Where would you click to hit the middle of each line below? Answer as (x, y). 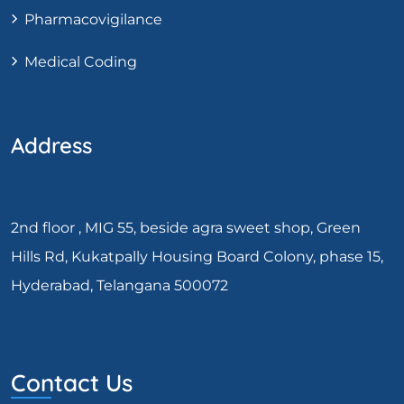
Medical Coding (81, 62)
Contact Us (72, 383)
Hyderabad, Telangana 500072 (119, 285)
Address (51, 145)
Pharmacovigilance (93, 19)
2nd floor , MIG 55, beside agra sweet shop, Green (186, 228)
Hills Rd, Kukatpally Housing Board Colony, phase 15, (197, 257)
